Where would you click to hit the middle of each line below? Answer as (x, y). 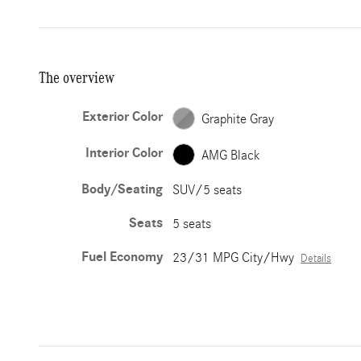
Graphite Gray (238, 118)
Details (316, 259)
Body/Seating (122, 189)
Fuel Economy (122, 257)
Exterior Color (123, 117)
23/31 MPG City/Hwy (234, 257)
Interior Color (124, 153)
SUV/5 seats (207, 190)
